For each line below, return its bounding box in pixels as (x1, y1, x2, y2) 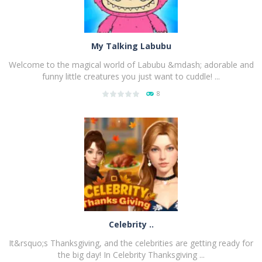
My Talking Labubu (91, 40, 171, 51)
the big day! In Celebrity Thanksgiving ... (57, 249, 205, 260)
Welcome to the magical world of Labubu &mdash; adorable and (8, 58, 254, 70)
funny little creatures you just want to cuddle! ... (42, 70, 220, 82)
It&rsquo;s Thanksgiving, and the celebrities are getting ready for (9, 237, 253, 249)
